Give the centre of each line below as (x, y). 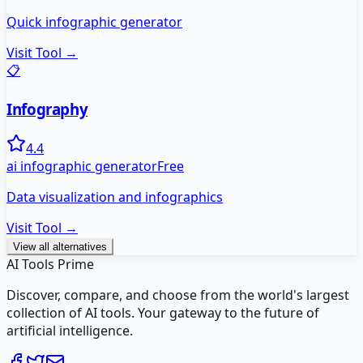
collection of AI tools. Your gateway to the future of (163, 313)
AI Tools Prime (50, 265)
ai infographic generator (82, 167)
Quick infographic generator (94, 21)
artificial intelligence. (70, 331)
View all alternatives (60, 247)
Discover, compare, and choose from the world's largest (178, 295)
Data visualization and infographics (115, 197)
